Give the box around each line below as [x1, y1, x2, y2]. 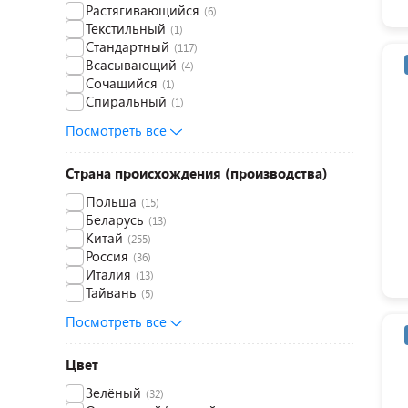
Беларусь [86, 210, 144, 229]
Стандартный [86, 37, 169, 56]
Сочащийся [86, 74, 158, 92]
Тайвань [86, 283, 137, 301]
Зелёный [86, 383, 141, 402]
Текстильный [86, 19, 166, 37]
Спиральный [86, 92, 167, 110]
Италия [86, 265, 131, 283]
